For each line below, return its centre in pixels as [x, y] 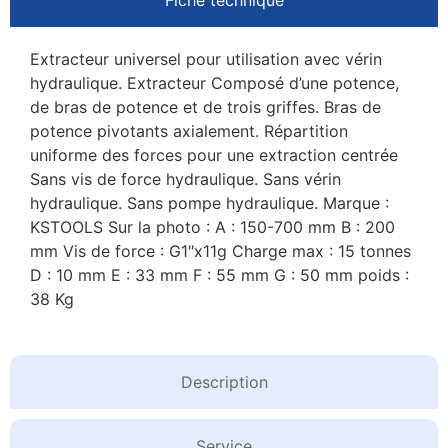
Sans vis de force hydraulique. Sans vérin [185, 178]
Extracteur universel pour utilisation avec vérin [206, 58]
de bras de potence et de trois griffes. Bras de [205, 106]
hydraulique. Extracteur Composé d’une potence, [214, 82]
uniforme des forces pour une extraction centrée [214, 154]
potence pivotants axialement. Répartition [189, 130]
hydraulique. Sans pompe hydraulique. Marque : [209, 202]
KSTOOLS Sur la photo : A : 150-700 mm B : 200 [212, 226]
